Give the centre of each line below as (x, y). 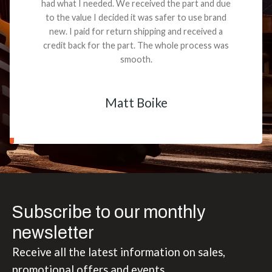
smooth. (136, 59)
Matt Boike (136, 102)
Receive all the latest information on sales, (119, 252)
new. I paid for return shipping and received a (136, 31)
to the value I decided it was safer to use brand (136, 17)
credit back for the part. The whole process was (136, 45)
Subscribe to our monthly (109, 212)
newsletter (53, 233)
